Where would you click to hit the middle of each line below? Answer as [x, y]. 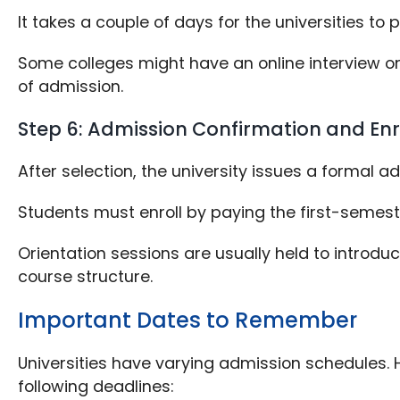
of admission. [71, 87]
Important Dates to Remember [188, 321]
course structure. [86, 277]
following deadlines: [96, 387]
